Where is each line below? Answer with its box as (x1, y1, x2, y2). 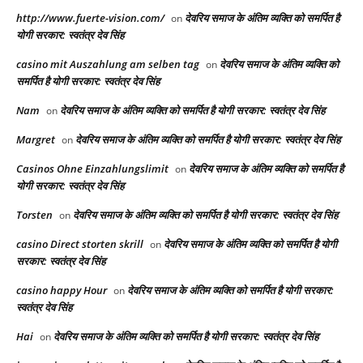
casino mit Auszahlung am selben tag (16, 56, 199, 71)
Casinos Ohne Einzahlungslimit (16, 160, 169, 176)
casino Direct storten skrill (16, 236, 143, 251)
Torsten (16, 207, 53, 222)
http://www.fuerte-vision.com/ (16, 10, 164, 25)
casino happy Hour (16, 282, 107, 297)
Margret (16, 131, 55, 147)
